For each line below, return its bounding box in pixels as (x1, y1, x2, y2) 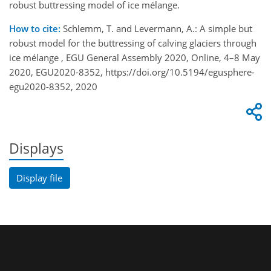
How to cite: (9, 22, 60, 35)
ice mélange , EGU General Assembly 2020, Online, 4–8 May (9, 51, 260, 64)
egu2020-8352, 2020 (9, 80, 97, 93)
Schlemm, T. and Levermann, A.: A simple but (60, 22, 252, 35)
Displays (9, 139, 64, 158)
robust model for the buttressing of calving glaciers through (9, 37, 256, 50)
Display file (16, 171, 63, 184)
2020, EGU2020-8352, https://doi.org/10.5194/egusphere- (9, 66, 255, 79)
